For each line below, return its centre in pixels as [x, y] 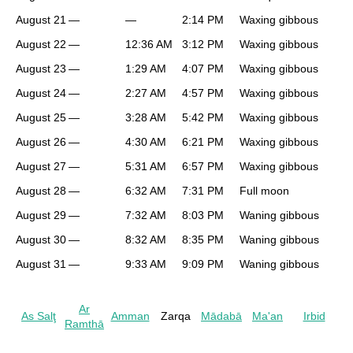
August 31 [41, 264]
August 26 [41, 142]
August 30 [41, 240]
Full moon [264, 191]
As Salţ [39, 316]
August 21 [41, 20]
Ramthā [84, 324]
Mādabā [221, 316]
